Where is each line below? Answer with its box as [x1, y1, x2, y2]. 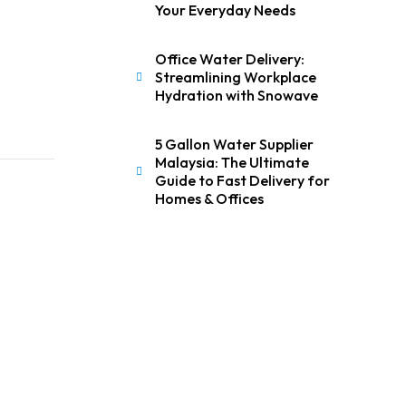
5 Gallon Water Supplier [154, 135, 314, 153]
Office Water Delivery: [154, 50, 304, 68]
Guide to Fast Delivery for [154, 171, 330, 189]
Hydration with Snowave [154, 86, 318, 104]
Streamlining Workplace [154, 68, 316, 86]
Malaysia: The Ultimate [154, 153, 309, 171]
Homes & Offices [154, 189, 264, 208]
